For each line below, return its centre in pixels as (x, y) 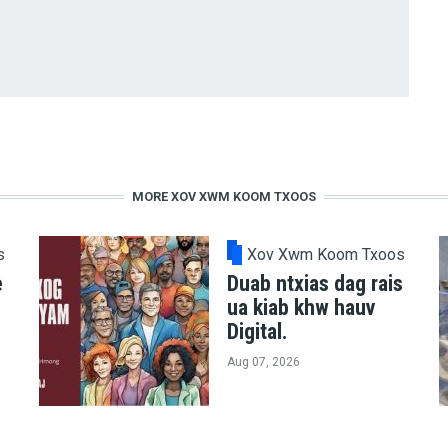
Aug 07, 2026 (263, 362)
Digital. (257, 332)
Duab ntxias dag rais (314, 284)
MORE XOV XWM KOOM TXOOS (224, 197)
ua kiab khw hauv (300, 308)
